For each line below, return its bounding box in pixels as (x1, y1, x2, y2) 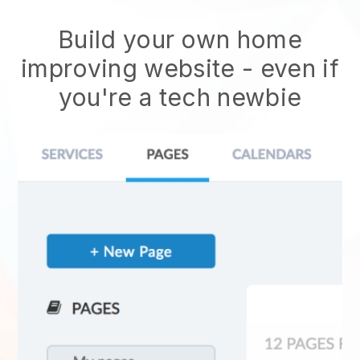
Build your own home (57, 25, 303, 54)
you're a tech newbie (58, 83, 302, 112)
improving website (21, 54, 235, 83)
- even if (235, 54, 339, 83)
